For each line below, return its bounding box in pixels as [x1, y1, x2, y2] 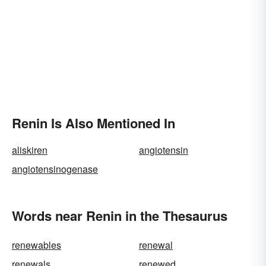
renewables [12, 238, 61, 252]
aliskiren [12, 143, 47, 157]
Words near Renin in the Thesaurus [12, 206, 227, 225]
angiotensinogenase [12, 162, 98, 176]
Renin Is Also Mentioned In [12, 113, 175, 132]
